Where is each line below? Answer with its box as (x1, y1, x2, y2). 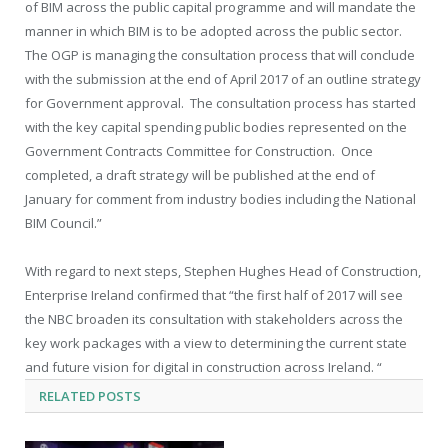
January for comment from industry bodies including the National (25, 189, 416, 208)
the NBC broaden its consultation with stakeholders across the (25, 309, 403, 328)
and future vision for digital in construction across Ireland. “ (25, 357, 382, 376)
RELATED (39, 386, 95, 405)
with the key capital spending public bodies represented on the (25, 117, 407, 136)
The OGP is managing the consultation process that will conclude (25, 45, 415, 64)
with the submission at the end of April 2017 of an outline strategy (25, 69, 421, 88)
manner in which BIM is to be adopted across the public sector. (25, 21, 405, 40)
